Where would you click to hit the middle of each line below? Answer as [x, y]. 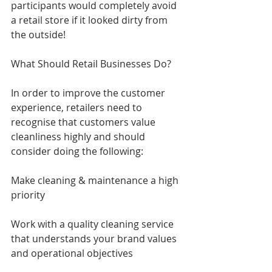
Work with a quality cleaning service [93, 224]
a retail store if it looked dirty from [90, 20]
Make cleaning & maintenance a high [96, 180]
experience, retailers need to [78, 107]
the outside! [38, 34]
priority [28, 195]
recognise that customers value [84, 122]
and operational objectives [72, 253]
